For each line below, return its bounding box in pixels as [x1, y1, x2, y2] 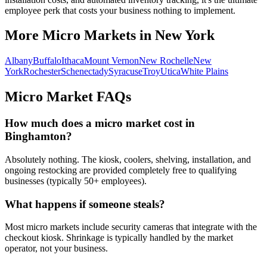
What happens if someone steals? [5, 197, 165, 210]
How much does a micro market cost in [5, 117, 195, 130]
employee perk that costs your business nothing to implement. [5, 5, 235, 15]
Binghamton [5, 130, 66, 143]
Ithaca [61, 55, 84, 66]
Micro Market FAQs [5, 89, 131, 105]
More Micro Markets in [5, 27, 155, 44]
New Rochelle [139, 55, 193, 66]
